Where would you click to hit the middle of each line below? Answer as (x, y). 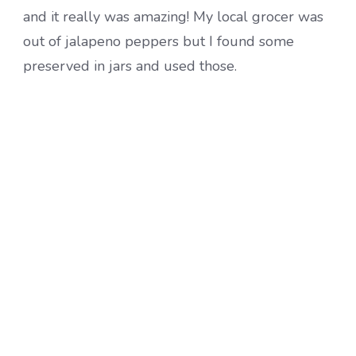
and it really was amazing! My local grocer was (173, 16)
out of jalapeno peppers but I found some (159, 41)
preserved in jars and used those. (130, 66)
